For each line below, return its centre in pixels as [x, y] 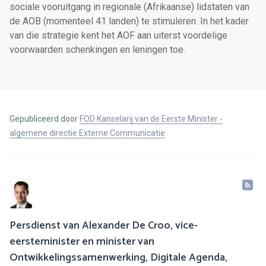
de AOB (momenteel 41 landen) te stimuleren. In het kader [129, 21]
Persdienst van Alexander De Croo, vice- [104, 226]
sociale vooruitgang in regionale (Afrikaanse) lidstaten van [129, 7]
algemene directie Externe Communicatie [87, 133]
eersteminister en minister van [82, 242]
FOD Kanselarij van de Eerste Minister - [151, 119]
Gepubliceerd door [45, 119]
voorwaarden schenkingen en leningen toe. [97, 50]
